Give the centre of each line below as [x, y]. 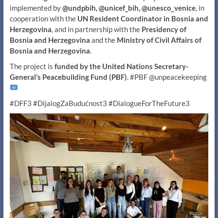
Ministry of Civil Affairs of [159, 40]
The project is [32, 66]
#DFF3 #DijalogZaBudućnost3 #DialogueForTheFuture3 [100, 103]
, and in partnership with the [96, 29]
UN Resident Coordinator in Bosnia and [143, 18]
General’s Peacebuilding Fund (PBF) [68, 77]
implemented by [36, 8]
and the [103, 40]
